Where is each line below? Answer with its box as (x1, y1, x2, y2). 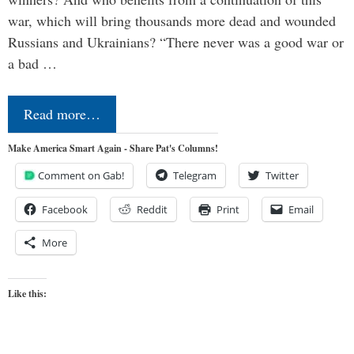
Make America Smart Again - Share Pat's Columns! (8, 141, 218, 156)
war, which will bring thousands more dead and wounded (8, 11, 336, 31)
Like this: (8, 287, 47, 301)
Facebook (42, 202, 88, 217)
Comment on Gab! (38, 168, 124, 183)
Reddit (137, 202, 168, 217)
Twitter (265, 168, 299, 183)
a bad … (8, 54, 57, 73)
